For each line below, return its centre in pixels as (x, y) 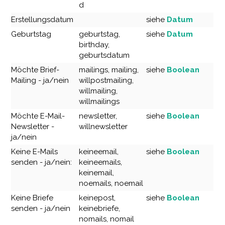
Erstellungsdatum (42, 20)
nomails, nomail (107, 219)
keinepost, (97, 198)
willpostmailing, (106, 81)
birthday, (94, 45)
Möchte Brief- (35, 70)
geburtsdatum (104, 55)
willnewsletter (103, 127)
